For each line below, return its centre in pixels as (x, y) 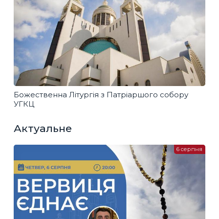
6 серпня (190, 149)
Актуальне (43, 128)
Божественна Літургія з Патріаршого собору (101, 94)
